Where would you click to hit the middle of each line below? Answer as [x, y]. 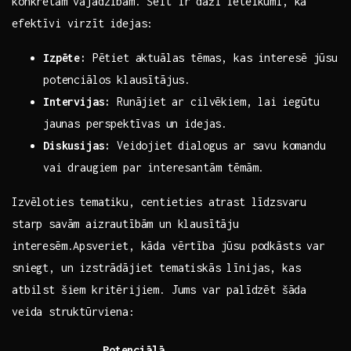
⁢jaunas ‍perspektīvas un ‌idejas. [136, 124]
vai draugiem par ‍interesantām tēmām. [154, 168]
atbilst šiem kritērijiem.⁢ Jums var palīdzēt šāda [159, 290]
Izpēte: [65, 58]
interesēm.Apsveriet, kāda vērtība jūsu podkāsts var [168, 246]
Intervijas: [77, 102]
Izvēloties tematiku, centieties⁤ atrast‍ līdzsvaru [159, 202]
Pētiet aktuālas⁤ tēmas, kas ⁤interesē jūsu [212, 58]
